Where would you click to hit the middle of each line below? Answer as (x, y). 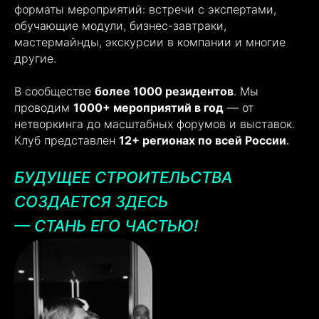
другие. (35, 58)
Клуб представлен (67, 140)
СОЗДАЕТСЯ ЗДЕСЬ (91, 202)
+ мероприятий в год (163, 108)
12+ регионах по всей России (203, 140)
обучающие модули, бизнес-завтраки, (120, 26)
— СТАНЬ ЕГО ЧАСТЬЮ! (106, 226)
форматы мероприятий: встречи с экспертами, (145, 9)
